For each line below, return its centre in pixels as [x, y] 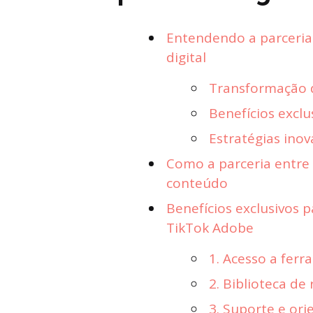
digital [186, 58]
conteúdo [197, 183]
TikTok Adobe [210, 228]
